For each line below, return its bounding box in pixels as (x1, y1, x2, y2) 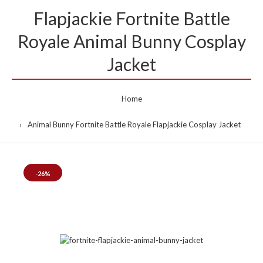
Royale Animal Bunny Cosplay (17, 31, 246, 52)
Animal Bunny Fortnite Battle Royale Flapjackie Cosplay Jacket (27, 120, 241, 129)
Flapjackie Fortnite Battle (33, 8, 230, 29)
